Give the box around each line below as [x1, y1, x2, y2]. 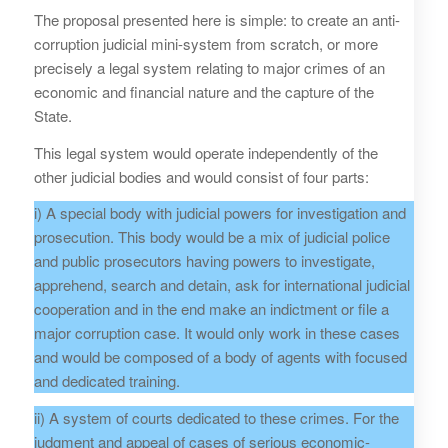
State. [33, 104, 72, 126]
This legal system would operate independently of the [33, 141, 378, 163]
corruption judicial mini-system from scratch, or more [33, 32, 378, 54]
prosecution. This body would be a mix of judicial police [33, 226, 390, 248]
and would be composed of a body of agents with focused [33, 346, 407, 368]
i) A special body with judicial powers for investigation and [33, 202, 406, 224]
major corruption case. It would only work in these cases [33, 322, 400, 344]
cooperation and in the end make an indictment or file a [33, 298, 389, 320]
